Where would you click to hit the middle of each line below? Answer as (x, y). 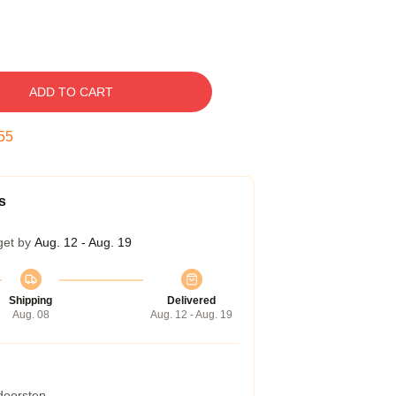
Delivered (191, 301)
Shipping (30, 301)
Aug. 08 (30, 315)
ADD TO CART (71, 92)
